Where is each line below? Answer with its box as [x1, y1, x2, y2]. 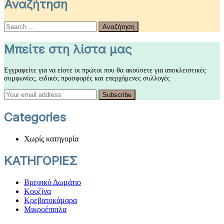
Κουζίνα [24, 186, 51, 195]
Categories [4, 110, 66, 125]
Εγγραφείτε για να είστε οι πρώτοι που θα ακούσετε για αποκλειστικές [4, 66, 206, 74]
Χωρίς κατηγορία [24, 134, 78, 143]
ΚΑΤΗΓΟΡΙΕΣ [4, 153, 77, 168]
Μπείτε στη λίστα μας [4, 42, 132, 57]
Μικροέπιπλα [24, 204, 66, 213]
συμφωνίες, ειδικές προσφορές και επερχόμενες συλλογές [4, 74, 170, 82]
